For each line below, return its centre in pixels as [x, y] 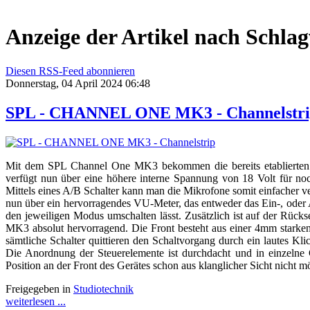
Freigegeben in [38, 289]
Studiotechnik [103, 289]
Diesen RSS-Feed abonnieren [70, 71]
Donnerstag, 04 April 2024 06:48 [78, 83]
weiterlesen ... [36, 301]
